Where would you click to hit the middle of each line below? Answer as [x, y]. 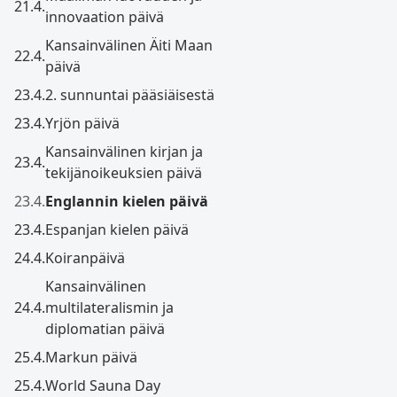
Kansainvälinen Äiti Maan [129, 46]
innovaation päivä [105, 17]
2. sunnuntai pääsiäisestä [130, 95]
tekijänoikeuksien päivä [124, 173]
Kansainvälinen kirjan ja [124, 152]
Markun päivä [91, 358]
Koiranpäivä [85, 258]
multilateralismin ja [109, 308]
